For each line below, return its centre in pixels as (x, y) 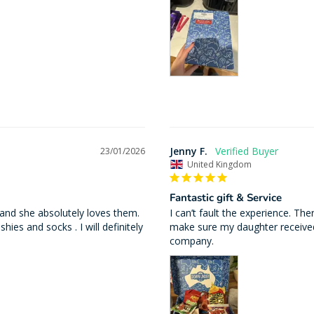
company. (191, 241)
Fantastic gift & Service (225, 198)
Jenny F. (188, 151)
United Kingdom (219, 165)
